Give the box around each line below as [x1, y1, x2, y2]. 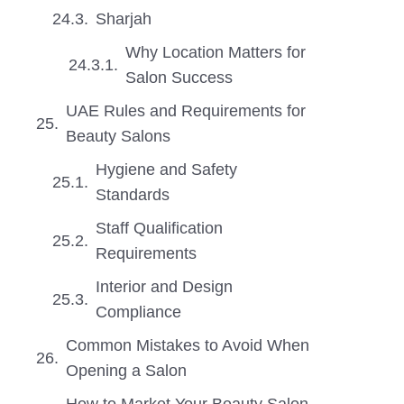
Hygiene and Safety [96, 161, 237, 179]
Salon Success [125, 69, 233, 87]
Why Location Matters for [125, 43, 306, 61]
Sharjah [96, 10, 151, 28]
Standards [96, 186, 170, 204]
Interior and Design [96, 278, 233, 296]
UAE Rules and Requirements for [66, 102, 306, 120]
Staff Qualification [96, 219, 223, 237]
